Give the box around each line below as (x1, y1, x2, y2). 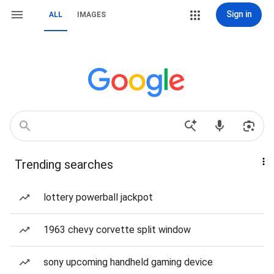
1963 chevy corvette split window (43, 224, 191, 235)
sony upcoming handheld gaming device (43, 256, 213, 268)
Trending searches (15, 157, 113, 172)
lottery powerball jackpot (43, 191, 153, 203)
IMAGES (77, 10, 106, 19)
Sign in (226, 9, 252, 19)
